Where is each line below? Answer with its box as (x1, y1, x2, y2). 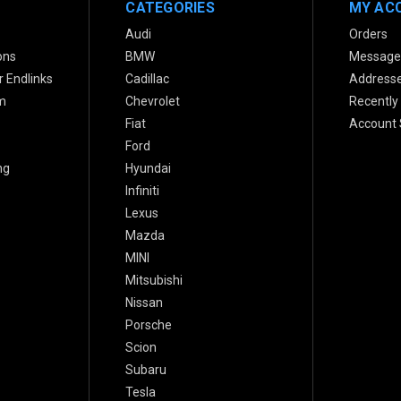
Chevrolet (125, 93, 181, 108)
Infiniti (125, 183, 160, 198)
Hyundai (125, 160, 172, 175)
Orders (348, 26, 388, 41)
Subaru (125, 362, 167, 377)
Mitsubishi (125, 272, 183, 287)
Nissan (125, 294, 164, 310)
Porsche (125, 317, 173, 332)
